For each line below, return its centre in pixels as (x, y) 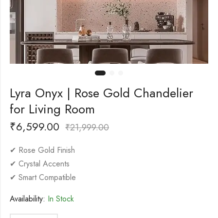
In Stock (60, 199)
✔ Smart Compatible (43, 177)
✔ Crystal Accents (40, 163)
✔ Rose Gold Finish (42, 150)
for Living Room (52, 109)
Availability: (27, 199)
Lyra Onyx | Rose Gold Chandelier (101, 93)
